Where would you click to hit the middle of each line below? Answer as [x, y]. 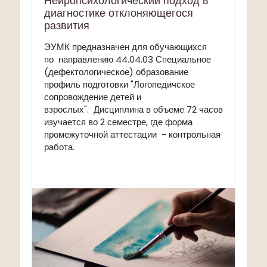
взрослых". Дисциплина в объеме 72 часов [133, 109]
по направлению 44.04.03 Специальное [128, 59]
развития [67, 25]
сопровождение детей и [93, 97]
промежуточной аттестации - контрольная [132, 134]
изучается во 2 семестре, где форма [118, 122]
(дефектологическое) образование [116, 72]
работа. [59, 147]
